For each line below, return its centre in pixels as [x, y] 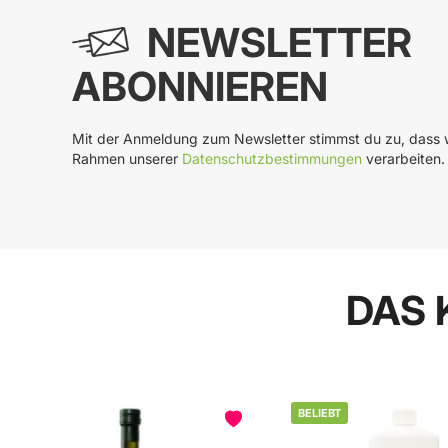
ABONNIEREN [200, 87]
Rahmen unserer [127, 159]
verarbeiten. [403, 159]
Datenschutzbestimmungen [272, 159]
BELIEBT [320, 413]
